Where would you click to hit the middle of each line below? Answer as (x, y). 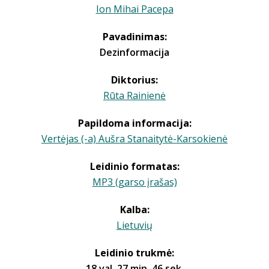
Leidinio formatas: (134, 166)
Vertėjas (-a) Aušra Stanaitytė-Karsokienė (134, 139)
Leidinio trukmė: (134, 253)
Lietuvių (134, 225)
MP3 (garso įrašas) (134, 182)
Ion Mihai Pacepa (134, 9)
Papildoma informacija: (134, 123)
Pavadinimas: (134, 37)
